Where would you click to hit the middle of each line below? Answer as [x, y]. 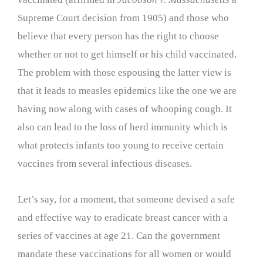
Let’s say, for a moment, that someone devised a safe [126, 199]
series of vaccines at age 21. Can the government [119, 236]
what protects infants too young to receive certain [121, 146]
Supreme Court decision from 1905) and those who [123, 18]
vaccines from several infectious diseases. [105, 164]
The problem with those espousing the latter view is [124, 73]
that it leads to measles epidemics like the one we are [127, 91]
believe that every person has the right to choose [118, 36]
